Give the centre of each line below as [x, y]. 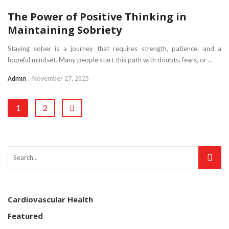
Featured [25, 216]
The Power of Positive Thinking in [97, 17]
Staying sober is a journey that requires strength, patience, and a [114, 49]
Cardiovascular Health [50, 200]
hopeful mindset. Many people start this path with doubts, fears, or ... [110, 60]
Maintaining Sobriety [65, 30]
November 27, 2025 [61, 79]
